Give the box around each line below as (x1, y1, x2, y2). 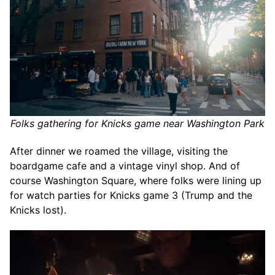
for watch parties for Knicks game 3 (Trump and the (10, 188, 252, 201)
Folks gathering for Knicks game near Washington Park (10, 117, 265, 130)
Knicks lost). (10, 203, 66, 216)
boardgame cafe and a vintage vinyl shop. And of (10, 159, 240, 172)
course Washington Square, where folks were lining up (10, 174, 261, 187)
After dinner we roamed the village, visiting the (10, 144, 228, 157)
